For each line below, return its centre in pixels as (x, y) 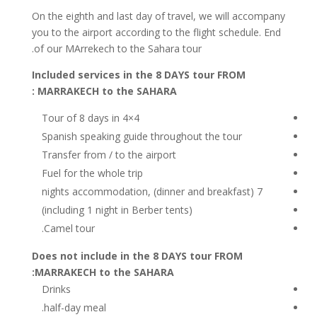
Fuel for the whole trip (92, 173)
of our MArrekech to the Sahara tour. (117, 48)
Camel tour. (69, 228)
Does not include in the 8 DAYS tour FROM (137, 255)
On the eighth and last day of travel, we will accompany (158, 16)
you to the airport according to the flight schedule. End (156, 32)
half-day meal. (75, 307)
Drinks (56, 289)
